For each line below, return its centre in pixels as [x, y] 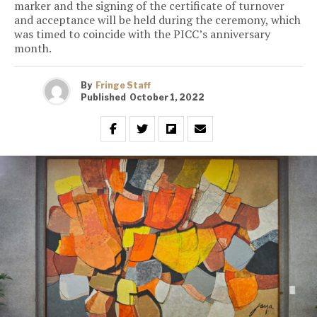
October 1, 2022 [167, 97]
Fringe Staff [123, 85]
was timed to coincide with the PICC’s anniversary [142, 34]
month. [33, 48]
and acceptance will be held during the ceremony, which [157, 20]
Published [103, 97]
